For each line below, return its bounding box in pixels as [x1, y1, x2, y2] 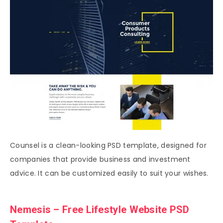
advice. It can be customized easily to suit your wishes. [10, 168, 209, 178]
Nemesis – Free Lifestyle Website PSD [10, 204, 190, 216]
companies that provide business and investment [10, 154, 191, 164]
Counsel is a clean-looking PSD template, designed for [10, 140, 207, 150]
